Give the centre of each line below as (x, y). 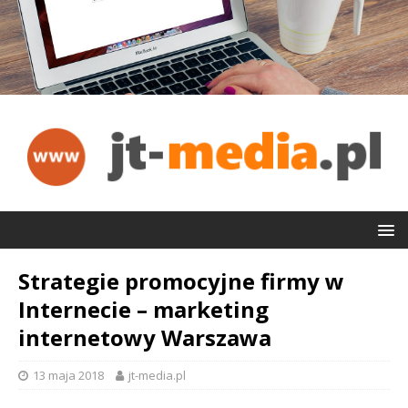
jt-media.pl (157, 375)
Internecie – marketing (143, 309)
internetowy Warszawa (145, 337)
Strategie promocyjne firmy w (181, 280)
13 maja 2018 (68, 375)
